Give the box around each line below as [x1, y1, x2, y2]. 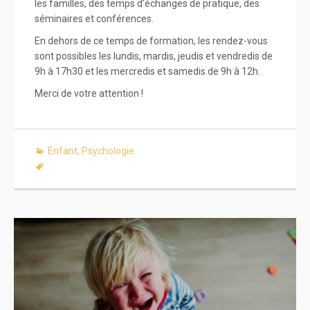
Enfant [48, 145, 77, 156]
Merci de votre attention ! [35, 87, 143, 99]
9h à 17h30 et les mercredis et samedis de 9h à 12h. [35, 65, 260, 77]
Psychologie [82, 145, 134, 156]
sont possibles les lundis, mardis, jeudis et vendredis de [35, 50, 273, 62]
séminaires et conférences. [35, 12, 154, 24]
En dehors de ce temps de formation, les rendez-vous [35, 35, 268, 46]
